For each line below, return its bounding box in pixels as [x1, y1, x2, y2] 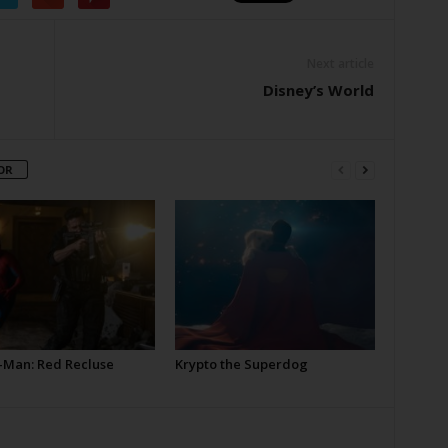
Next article [306, 55, 374, 72]
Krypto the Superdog [174, 355, 308, 373]
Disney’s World [262, 80, 374, 100]
